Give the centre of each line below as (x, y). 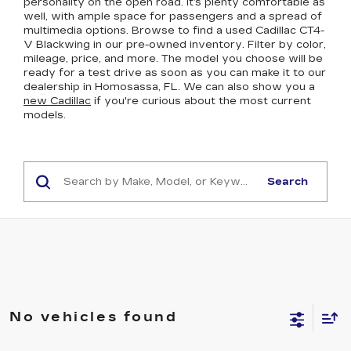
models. (45, 115)
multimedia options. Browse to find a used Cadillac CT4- (174, 31)
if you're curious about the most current (201, 101)
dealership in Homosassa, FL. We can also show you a (169, 87)
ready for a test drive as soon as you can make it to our (175, 73)
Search (287, 182)
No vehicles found (94, 317)
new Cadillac (57, 101)
